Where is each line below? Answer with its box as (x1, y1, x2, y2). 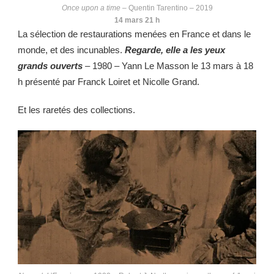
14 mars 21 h (114, 15, 160, 24)
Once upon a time (61, 3, 120, 12)
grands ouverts (18, 60, 83, 71)
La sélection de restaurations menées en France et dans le (18, 28, 251, 39)
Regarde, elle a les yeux (125, 44, 225, 55)
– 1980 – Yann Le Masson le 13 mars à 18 (85, 60, 253, 71)
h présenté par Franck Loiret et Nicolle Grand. (18, 76, 199, 87)
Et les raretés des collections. (18, 104, 135, 115)
